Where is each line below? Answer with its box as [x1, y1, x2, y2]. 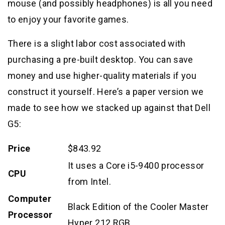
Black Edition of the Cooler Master [68, 201, 209, 212]
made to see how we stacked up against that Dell [8, 102, 210, 113]
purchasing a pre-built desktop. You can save [8, 54, 193, 65]
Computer [8, 193, 51, 204]
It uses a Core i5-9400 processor [68, 160, 204, 171]
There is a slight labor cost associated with [8, 38, 186, 49]
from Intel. [68, 176, 111, 187]
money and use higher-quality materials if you [8, 70, 197, 81]
